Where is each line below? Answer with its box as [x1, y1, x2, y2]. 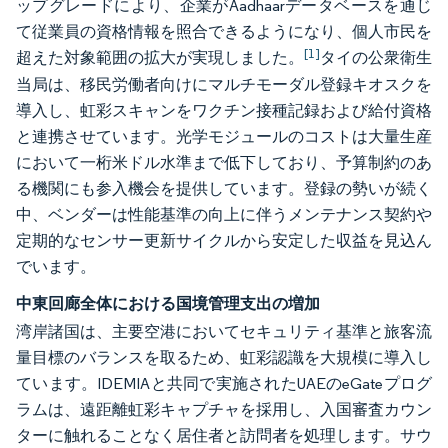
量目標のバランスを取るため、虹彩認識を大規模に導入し [16, 348, 432, 367]
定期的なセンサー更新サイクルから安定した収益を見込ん [16, 231, 432, 250]
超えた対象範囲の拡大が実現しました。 [16, 48, 304, 67]
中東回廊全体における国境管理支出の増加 [16, 293, 320, 313]
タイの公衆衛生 [320, 48, 432, 67]
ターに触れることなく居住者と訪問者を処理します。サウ [16, 426, 432, 445]
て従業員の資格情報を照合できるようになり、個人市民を [16, 22, 432, 41]
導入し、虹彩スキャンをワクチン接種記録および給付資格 [16, 101, 432, 120]
